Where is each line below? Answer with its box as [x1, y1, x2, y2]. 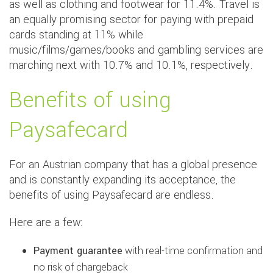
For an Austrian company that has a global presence [9, 157, 257, 173]
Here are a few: [9, 214, 82, 231]
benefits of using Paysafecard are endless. [9, 187, 214, 204]
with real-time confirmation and [122, 244, 263, 258]
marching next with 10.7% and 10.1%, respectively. [9, 57, 253, 74]
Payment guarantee [34, 244, 122, 258]
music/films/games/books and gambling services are [9, 42, 263, 58]
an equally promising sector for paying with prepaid [9, 12, 253, 28]
